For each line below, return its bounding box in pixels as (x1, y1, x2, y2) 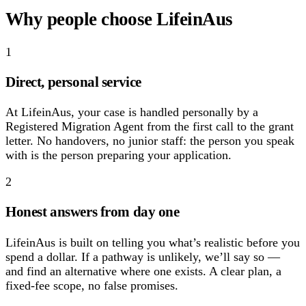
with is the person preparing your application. (5, 148, 232, 163)
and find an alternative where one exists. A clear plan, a (5, 264, 281, 278)
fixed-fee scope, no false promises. (5, 278, 178, 292)
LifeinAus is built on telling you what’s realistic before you (5, 235, 300, 249)
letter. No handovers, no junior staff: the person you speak (5, 134, 294, 148)
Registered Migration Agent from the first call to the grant (5, 120, 294, 134)
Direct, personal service (5, 74, 141, 91)
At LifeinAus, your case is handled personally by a (5, 105, 258, 120)
